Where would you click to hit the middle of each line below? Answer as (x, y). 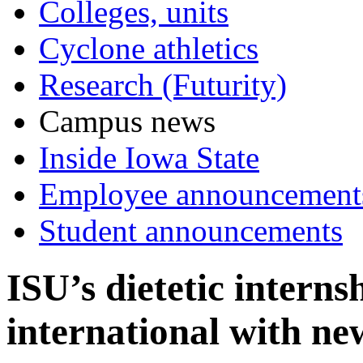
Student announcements (191, 230)
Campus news (127, 121)
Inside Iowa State (149, 157)
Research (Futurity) (163, 84)
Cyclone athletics (149, 48)
